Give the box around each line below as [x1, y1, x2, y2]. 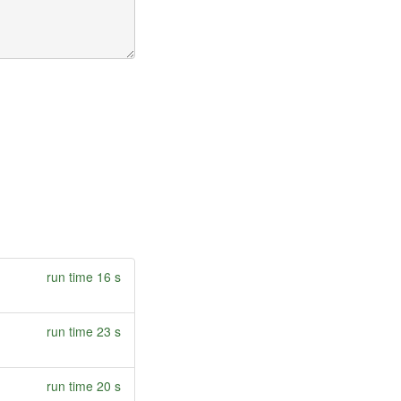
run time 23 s [47, 322, 121, 340]
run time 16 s [47, 268, 121, 286]
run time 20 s [47, 377, 121, 395]
